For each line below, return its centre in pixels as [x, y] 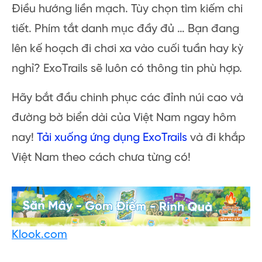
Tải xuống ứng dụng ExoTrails [112, 137]
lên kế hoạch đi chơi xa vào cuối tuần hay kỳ [127, 49]
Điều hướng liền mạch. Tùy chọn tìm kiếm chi [127, 9]
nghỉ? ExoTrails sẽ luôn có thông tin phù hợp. [127, 68]
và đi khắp [216, 137]
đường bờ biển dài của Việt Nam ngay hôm [124, 118]
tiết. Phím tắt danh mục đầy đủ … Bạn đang [125, 29]
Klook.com [39, 235]
